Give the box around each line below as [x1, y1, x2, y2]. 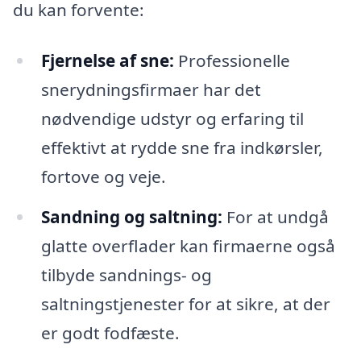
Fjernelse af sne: [40, 49, 174, 73]
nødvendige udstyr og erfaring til [40, 107, 304, 131]
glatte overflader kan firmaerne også [40, 234, 335, 258]
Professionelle [173, 49, 290, 73]
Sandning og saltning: [40, 205, 222, 229]
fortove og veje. [40, 165, 166, 189]
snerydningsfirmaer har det [40, 78, 261, 102]
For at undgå [222, 205, 329, 229]
